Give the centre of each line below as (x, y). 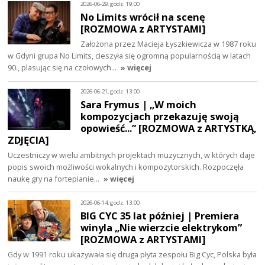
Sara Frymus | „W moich (139, 104)
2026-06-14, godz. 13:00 (110, 203)
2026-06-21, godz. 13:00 (110, 92)
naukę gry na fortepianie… (55, 178)
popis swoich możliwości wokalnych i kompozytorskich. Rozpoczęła (126, 167)
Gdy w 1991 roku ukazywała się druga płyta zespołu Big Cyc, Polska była (132, 254)
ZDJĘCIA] (29, 140)
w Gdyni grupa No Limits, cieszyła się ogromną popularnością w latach (130, 55)
